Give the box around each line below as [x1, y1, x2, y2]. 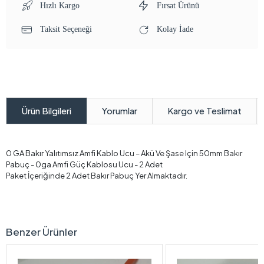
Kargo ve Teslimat [167, 104, 242, 116]
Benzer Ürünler [6, 225, 77, 239]
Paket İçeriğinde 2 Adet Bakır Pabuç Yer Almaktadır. [6, 171, 187, 181]
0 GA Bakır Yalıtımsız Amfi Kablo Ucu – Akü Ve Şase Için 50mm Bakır [6, 148, 242, 159]
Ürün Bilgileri [22, 105, 71, 117]
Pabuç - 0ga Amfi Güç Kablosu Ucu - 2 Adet [6, 160, 163, 170]
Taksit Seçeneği [38, 25, 92, 34]
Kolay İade [154, 25, 193, 34]
